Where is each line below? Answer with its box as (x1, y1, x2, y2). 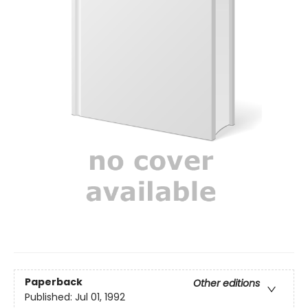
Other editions (193, 276, 260, 290)
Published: (25, 289, 75, 304)
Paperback (25, 274, 82, 289)
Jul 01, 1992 (75, 289, 125, 304)
